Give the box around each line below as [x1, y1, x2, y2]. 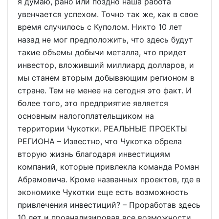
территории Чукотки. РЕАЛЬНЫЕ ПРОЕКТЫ [18, 124, 187, 133]
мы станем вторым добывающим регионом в [18, 73, 195, 83]
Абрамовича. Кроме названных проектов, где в [18, 175, 200, 184]
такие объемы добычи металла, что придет [18, 47, 187, 57]
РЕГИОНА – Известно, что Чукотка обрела [18, 136, 182, 146]
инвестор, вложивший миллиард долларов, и [18, 60, 194, 70]
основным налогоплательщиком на [18, 111, 154, 121]
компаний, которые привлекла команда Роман [18, 162, 199, 172]
